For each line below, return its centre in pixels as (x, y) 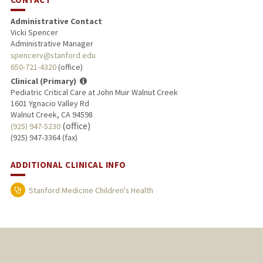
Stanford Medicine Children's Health (91, 190)
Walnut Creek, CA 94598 (51, 114)
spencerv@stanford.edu (53, 55)
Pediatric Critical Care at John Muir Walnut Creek (94, 92)
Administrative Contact (56, 21)
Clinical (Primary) (43, 81)
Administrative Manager (52, 43)
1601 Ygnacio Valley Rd (50, 103)
